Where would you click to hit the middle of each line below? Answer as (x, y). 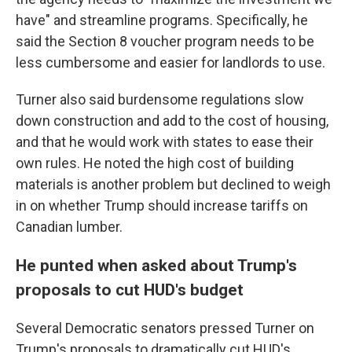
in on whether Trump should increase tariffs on (162, 205)
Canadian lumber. (69, 227)
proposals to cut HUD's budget (130, 290)
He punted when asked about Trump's (156, 265)
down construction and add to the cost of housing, (172, 121)
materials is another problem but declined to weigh (173, 184)
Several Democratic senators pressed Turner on (165, 328)
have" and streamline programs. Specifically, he (162, 20)
